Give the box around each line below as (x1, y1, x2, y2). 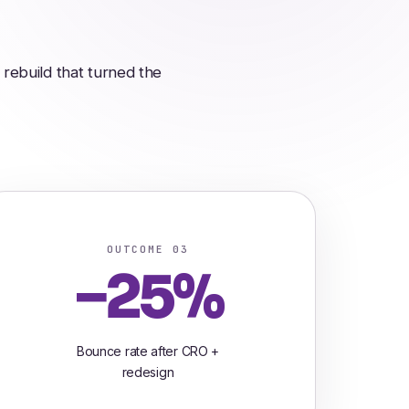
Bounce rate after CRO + (76, 342, 220, 359)
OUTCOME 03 (107, 242, 189, 256)
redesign (121, 363, 174, 380)
